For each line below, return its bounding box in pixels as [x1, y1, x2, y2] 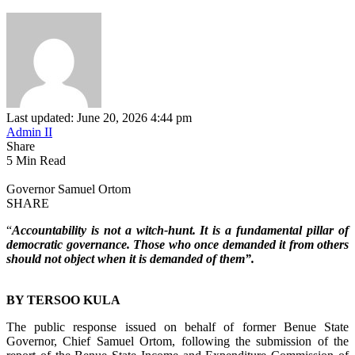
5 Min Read [6, 153, 66, 167]
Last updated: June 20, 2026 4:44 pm [6, 110, 192, 124]
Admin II [6, 124, 52, 139]
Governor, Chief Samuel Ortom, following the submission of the [6, 334, 349, 348]
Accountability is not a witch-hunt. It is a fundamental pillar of [12, 223, 349, 237]
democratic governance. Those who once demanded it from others [6, 237, 349, 251]
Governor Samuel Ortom [6, 181, 131, 196]
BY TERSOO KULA [6, 292, 120, 307]
